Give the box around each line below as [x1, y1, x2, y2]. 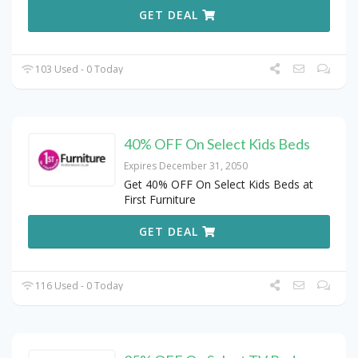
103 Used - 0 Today [33, 62, 124, 76]
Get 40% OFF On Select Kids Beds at [124, 176, 313, 192]
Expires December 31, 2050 [124, 158, 248, 173]
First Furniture [124, 191, 196, 207]
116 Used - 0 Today [33, 278, 124, 292]
